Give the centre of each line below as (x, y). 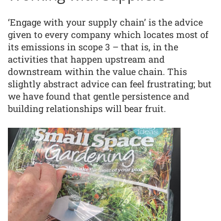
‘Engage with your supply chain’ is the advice (105, 22)
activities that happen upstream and (86, 59)
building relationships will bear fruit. (87, 109)
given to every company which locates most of (108, 35)
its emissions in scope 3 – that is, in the (93, 47)
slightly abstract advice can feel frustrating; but (110, 84)
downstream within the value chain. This (97, 72)
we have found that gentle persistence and (99, 96)
